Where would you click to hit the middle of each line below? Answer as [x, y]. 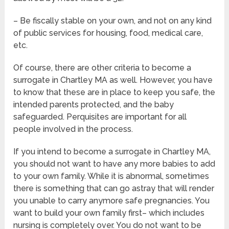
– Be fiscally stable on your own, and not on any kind [113, 21]
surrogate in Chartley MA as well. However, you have [113, 80]
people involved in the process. [73, 129]
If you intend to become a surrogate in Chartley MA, [112, 152]
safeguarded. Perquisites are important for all [100, 117]
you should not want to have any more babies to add [114, 164]
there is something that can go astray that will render [114, 189]
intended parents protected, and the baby [94, 105]
